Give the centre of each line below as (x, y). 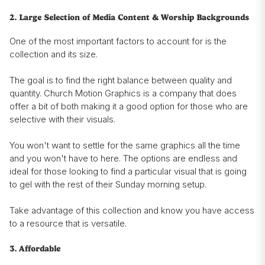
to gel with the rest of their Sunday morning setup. (108, 185)
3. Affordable (35, 249)
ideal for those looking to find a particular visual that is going (128, 172)
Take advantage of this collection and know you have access (132, 211)
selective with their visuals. (62, 119)
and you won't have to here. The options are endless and (123, 159)
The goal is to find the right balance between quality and (121, 80)
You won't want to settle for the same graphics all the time (125, 146)
